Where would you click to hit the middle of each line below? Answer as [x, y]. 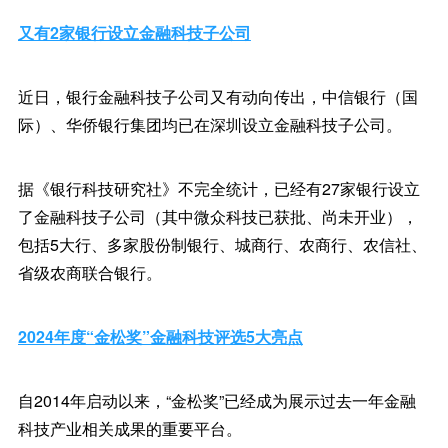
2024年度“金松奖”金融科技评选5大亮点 [160, 336]
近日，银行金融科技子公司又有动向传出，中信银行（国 [217, 96]
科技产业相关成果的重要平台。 [129, 428]
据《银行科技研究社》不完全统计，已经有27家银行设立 [218, 188]
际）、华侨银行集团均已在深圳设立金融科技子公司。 [209, 124]
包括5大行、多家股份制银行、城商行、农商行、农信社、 [222, 244]
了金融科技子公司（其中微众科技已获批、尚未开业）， [217, 216]
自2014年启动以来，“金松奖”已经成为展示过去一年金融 [216, 400]
